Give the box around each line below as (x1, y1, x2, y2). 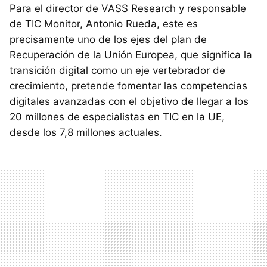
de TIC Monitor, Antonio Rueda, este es (10, 18, 198, 30)
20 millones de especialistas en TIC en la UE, (10, 111, 225, 123)
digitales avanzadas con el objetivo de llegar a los (10, 95, 249, 108)
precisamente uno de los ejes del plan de (10, 33, 207, 46)
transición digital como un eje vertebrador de (10, 64, 225, 77)
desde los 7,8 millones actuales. (10, 126, 162, 139)
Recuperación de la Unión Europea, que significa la (10, 49, 252, 61)
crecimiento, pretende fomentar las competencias (10, 80, 247, 92)
